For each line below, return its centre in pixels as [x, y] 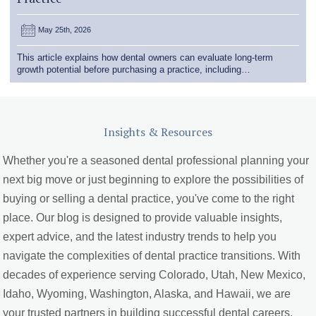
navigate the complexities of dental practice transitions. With [152, 255]
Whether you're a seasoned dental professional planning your [156, 160]
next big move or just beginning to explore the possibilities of [153, 179]
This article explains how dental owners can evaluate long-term [145, 58]
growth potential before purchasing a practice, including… [134, 70]
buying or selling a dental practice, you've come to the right [149, 198]
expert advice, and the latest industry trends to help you [140, 236]
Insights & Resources [158, 132]
